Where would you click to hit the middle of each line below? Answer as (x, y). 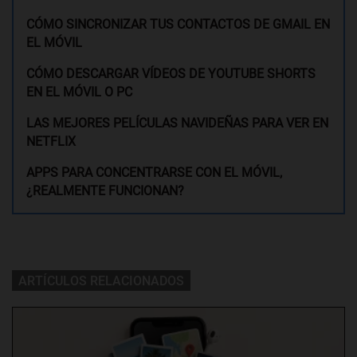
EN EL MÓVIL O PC (79, 92)
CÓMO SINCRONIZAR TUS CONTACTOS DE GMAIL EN (178, 24)
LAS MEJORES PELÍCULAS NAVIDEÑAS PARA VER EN (177, 123)
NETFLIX (51, 141)
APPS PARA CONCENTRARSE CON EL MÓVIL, (154, 172)
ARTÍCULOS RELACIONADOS (101, 280)
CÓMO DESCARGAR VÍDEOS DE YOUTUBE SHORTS (171, 73)
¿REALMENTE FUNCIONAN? (105, 190)
